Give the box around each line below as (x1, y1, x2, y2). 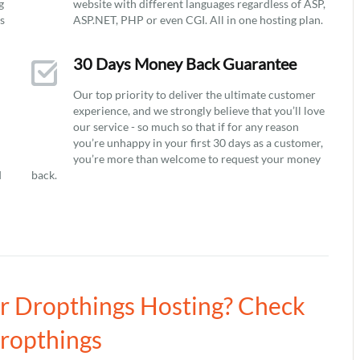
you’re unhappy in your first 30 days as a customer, (73, 136, 323, 149)
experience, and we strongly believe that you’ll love (73, 104, 325, 117)
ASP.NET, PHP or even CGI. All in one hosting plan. (73, 13, 323, 27)
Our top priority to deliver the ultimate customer (73, 88, 316, 101)
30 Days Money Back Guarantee (73, 54, 297, 73)
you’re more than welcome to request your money (73, 152, 321, 166)
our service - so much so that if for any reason (73, 120, 299, 133)
